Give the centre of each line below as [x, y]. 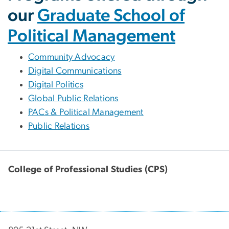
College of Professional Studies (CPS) [88, 169]
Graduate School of [111, 16]
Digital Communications [75, 71]
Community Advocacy [72, 58]
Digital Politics [56, 85]
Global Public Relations [73, 99]
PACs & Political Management [86, 113]
